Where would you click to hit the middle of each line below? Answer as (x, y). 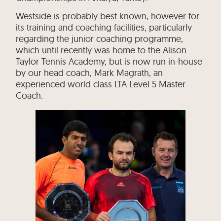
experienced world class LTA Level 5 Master (101, 84)
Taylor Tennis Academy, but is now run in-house (109, 62)
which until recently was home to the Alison (101, 50)
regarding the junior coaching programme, (100, 39)
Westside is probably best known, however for (108, 16)
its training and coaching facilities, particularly (104, 28)
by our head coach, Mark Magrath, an (90, 73)
